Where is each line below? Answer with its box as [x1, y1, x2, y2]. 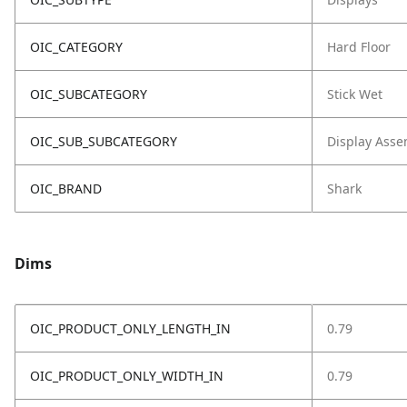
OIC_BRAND [30, 180, 102, 197]
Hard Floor [327, 38, 391, 55]
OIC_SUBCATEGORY [30, 85, 147, 103]
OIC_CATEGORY [30, 38, 123, 55]
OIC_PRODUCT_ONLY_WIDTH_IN [30, 367, 223, 384]
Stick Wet [327, 85, 382, 103]
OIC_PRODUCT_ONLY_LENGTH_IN [30, 320, 231, 337]
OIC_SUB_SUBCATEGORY [30, 133, 177, 150]
